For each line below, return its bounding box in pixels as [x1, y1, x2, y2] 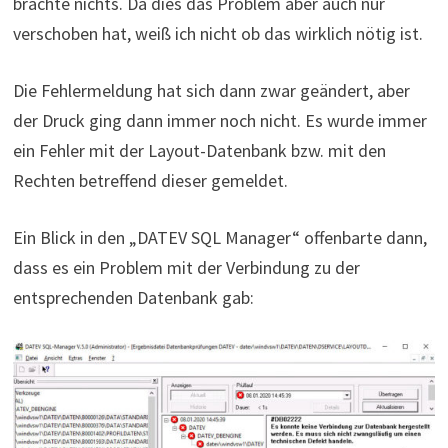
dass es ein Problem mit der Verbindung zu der [12, 255, 360, 279]
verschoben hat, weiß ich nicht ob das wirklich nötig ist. [12, 21, 423, 45]
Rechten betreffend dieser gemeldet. [12, 168, 288, 192]
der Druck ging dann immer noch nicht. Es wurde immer [12, 108, 427, 132]
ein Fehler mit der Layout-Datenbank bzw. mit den [12, 138, 386, 162]
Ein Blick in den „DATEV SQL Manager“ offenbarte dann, [12, 225, 427, 249]
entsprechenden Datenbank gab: [12, 285, 254, 309]
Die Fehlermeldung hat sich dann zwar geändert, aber [12, 78, 410, 102]
